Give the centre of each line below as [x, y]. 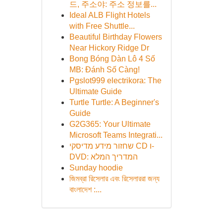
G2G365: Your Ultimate [110, 124]
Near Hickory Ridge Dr [109, 48]
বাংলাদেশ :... [85, 190]
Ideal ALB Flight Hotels [110, 15]
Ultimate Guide [95, 91]
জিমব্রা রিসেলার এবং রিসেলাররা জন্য [114, 179]
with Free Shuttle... [102, 26]
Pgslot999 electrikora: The [115, 81]
